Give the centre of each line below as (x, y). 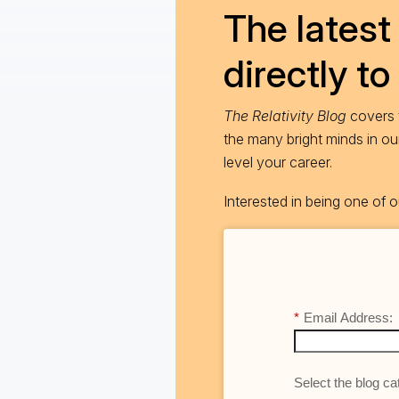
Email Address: (348, 317)
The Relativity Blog (285, 116)
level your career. (278, 163)
